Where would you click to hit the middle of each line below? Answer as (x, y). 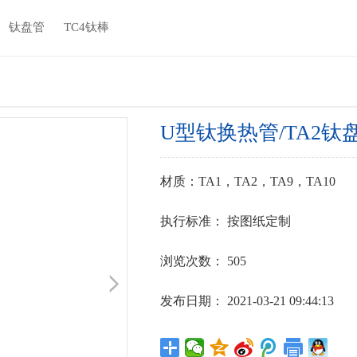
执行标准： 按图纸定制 (226, 221)
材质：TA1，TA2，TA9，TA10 (248, 181)
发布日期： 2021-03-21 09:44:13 (247, 301)
